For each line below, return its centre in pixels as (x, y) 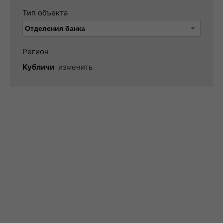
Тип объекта (45, 13)
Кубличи (38, 67)
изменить (75, 67)
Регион (36, 52)
